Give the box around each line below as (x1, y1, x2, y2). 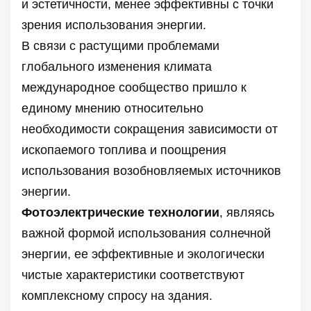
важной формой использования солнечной (22, 226, 271, 240)
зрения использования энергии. (22, 17, 206, 32)
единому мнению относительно (22, 101, 203, 115)
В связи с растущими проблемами (22, 38, 219, 53)
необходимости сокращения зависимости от (22, 121, 278, 136)
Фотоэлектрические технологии (22, 205, 219, 219)
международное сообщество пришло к (22, 80, 246, 94)
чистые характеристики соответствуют (22, 267, 244, 282)
